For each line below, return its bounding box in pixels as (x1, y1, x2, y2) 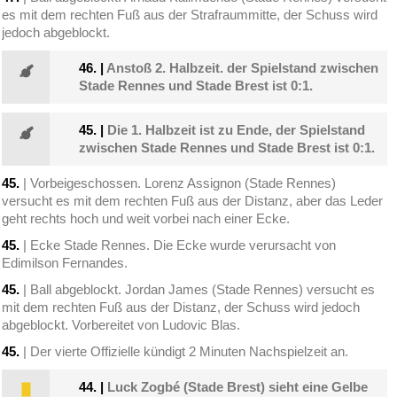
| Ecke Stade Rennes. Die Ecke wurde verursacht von (19, 237, 337, 253)
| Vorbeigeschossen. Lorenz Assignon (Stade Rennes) (19, 175, 337, 191)
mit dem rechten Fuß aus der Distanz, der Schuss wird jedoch (2, 300, 361, 315)
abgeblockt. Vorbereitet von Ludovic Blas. (2, 317, 241, 333)
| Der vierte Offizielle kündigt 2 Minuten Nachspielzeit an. (19, 344, 349, 360)
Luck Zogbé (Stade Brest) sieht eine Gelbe (107, 379, 369, 395)
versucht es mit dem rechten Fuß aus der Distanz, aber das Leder (2, 193, 384, 209)
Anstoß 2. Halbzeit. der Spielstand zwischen (106, 60, 379, 76)
